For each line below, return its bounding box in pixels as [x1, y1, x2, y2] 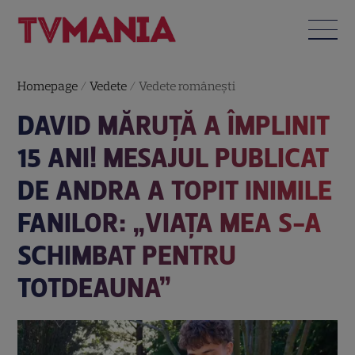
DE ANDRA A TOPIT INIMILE [17, 174, 333, 207]
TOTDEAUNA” [17, 271, 172, 304]
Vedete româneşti [139, 78, 236, 94]
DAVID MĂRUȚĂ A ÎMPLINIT [17, 109, 330, 142]
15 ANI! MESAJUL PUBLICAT [17, 141, 330, 174]
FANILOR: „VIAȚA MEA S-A [17, 206, 323, 239]
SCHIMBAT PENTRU [17, 239, 237, 272]
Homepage [17, 78, 78, 94]
